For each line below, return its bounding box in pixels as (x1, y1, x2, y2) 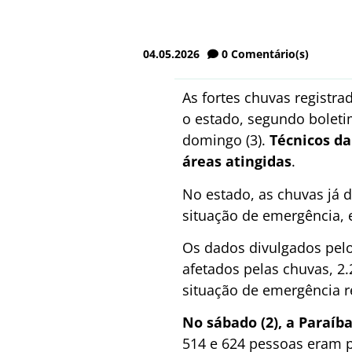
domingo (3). (182, 130, 269, 150)
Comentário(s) (231, 46, 309, 62)
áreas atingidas (182, 152, 291, 171)
